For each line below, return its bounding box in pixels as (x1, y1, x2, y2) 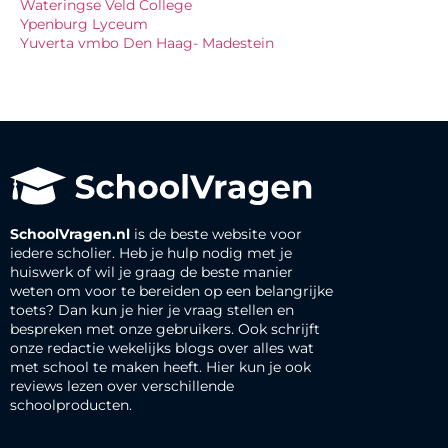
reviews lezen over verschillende (10, 376, 234, 395)
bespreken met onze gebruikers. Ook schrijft (10, 319, 320, 338)
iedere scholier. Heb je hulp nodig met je (10, 243, 292, 262)
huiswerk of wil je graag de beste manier (10, 262, 293, 281)
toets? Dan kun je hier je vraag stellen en (10, 300, 294, 319)
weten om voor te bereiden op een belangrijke (10, 281, 333, 300)
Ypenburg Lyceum (20, 14, 148, 33)
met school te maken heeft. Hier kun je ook (10, 357, 311, 376)
